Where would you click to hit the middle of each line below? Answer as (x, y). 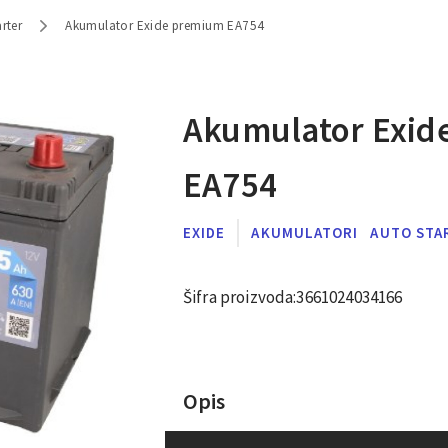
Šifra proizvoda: (240, 296)
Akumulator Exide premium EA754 (165, 25)
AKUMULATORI (305, 232)
